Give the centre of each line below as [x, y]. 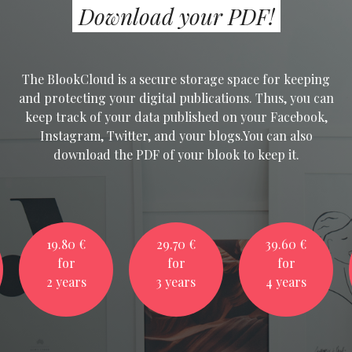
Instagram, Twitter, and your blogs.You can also [176, 136]
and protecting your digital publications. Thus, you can [176, 98]
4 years [286, 282]
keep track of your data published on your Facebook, [176, 117]
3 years [176, 282]
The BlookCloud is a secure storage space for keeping [176, 79]
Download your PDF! [176, 16]
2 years [66, 282]
